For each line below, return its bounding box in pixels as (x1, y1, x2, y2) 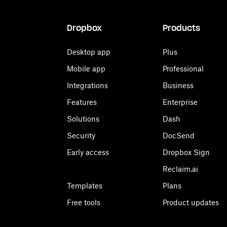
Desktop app (67, 48, 110, 56)
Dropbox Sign (163, 148, 210, 157)
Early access (67, 148, 109, 157)
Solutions (67, 115, 99, 123)
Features (67, 98, 97, 106)
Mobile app (67, 64, 105, 73)
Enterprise (163, 98, 198, 106)
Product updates (163, 198, 219, 207)
